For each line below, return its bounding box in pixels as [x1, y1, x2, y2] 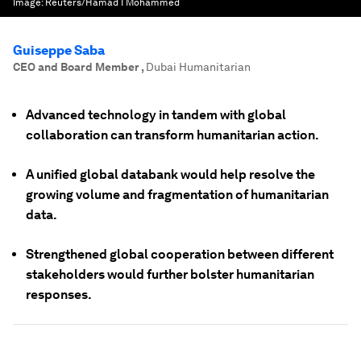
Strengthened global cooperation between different [26, 247, 334, 262]
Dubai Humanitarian [146, 60, 251, 73]
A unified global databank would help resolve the [26, 167, 315, 182]
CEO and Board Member [13, 60, 141, 73]
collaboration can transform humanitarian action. [26, 127, 319, 143]
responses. [26, 287, 92, 302]
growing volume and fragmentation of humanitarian [26, 187, 329, 202]
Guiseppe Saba [13, 43, 105, 58]
